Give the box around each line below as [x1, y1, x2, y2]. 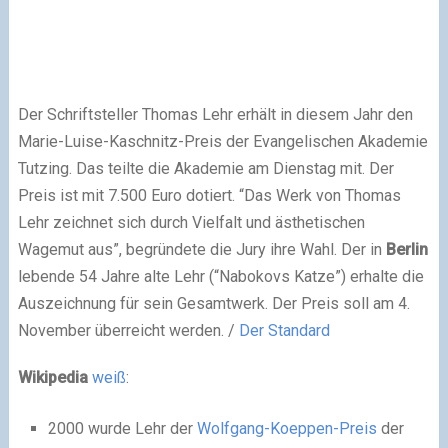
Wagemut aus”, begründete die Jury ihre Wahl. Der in [17, 239, 386, 259]
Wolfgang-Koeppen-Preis [196, 418, 377, 438]
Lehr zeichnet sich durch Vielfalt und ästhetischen [17, 212, 365, 232]
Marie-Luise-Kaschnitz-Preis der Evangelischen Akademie [17, 131, 428, 151]
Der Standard [238, 320, 330, 340]
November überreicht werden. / [17, 320, 239, 340]
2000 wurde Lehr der [47, 418, 197, 438]
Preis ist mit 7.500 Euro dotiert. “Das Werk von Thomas [17, 185, 401, 205]
